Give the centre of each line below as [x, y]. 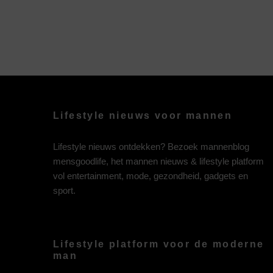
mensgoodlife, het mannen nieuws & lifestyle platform [158, 161]
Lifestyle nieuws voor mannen [143, 115]
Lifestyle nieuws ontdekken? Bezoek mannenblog [151, 146]
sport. [64, 190]
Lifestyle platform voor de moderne [159, 244]
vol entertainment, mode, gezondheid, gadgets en [151, 175]
